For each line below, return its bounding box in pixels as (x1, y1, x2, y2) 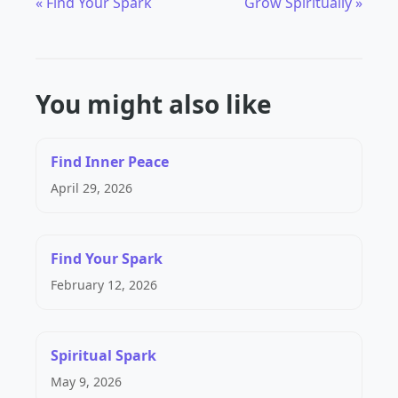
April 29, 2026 (51, 179, 132, 196)
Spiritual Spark (51, 345, 156, 365)
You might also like (36, 86, 272, 121)
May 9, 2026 (51, 372, 122, 390)
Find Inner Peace (51, 151, 169, 171)
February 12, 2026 (51, 275, 157, 293)
